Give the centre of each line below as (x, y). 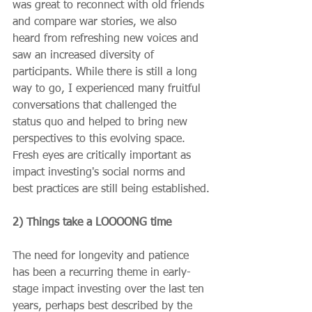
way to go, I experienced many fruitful (108, 89)
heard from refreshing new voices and (107, 39)
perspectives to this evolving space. (101, 139)
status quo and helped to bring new (102, 122)
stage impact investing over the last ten (110, 289)
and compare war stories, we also (96, 22)
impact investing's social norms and (101, 172)
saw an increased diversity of (85, 55)
